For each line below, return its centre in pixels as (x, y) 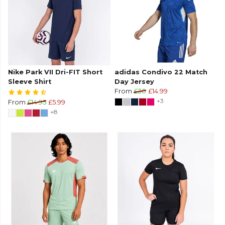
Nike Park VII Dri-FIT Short (55, 72)
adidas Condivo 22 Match (161, 72)
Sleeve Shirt (30, 82)
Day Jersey (134, 82)
